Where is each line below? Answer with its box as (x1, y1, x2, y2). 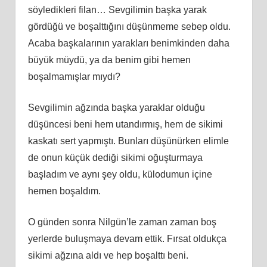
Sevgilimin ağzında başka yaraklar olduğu (27, 102, 205, 113)
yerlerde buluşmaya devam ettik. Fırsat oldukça (27, 233, 226, 244)
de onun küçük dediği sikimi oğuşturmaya (27, 152, 203, 163)
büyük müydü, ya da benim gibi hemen (27, 54, 191, 65)
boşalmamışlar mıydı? (27, 71, 120, 82)
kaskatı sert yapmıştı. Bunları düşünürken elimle (27, 135, 229, 146)
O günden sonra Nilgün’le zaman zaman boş (27, 216, 216, 227)
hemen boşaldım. (27, 185, 101, 196)
